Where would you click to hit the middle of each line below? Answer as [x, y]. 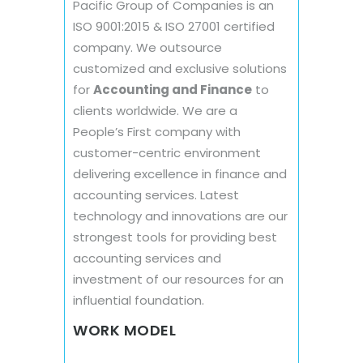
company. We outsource [147, 47]
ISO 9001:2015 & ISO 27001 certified [174, 26]
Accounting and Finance [173, 89]
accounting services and [147, 258]
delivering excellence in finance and [180, 173]
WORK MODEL [124, 330]
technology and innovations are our [180, 216]
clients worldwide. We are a [155, 110]
